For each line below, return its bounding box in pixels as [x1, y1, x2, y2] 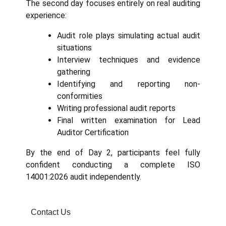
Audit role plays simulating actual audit [57, 30, 200, 40]
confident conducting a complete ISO [26, 159, 200, 169]
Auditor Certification [57, 127, 129, 137]
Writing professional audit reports [57, 103, 176, 113]
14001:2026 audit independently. [26, 172, 141, 182]
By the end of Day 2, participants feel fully [26, 147, 200, 157]
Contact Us [31, 207, 71, 216]
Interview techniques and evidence [57, 54, 200, 65]
